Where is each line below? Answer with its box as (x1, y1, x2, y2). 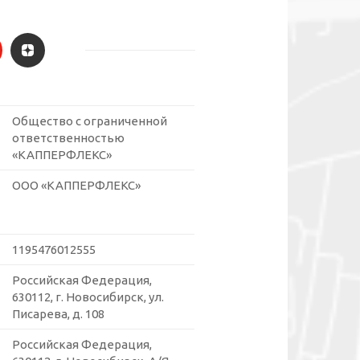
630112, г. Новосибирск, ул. (12, 290, 164, 305)
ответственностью (12, 131, 125, 145)
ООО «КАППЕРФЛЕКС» (12, 178, 141, 193)
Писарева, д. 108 (12, 307, 104, 321)
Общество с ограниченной (12, 114, 167, 129)
